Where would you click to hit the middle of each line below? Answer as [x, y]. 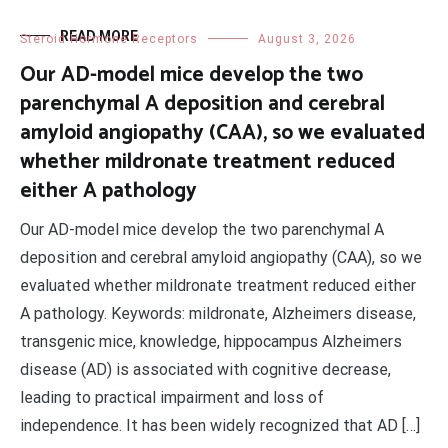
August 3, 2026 [307, 39]
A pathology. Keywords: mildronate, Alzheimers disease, [218, 313]
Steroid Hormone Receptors [109, 39]
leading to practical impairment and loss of [172, 397]
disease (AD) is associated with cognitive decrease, [205, 369]
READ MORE [99, 36]
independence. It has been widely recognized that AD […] [220, 425]
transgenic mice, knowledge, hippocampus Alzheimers [211, 341]
